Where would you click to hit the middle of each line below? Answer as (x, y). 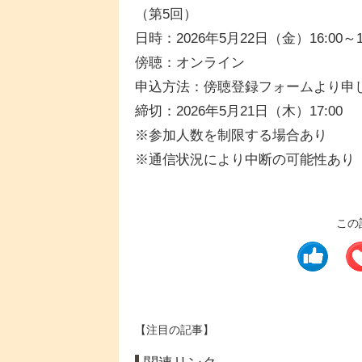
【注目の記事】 (175, 330)
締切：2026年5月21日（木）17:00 (239, 112)
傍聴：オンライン (190, 63)
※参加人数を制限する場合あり (231, 136)
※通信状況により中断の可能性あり (245, 160)
